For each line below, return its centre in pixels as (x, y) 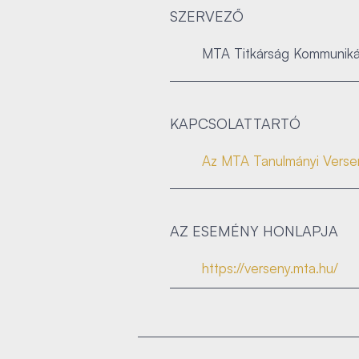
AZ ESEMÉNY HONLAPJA (254, 231)
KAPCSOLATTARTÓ (235, 123)
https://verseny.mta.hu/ (270, 268)
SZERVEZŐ (207, 16)
